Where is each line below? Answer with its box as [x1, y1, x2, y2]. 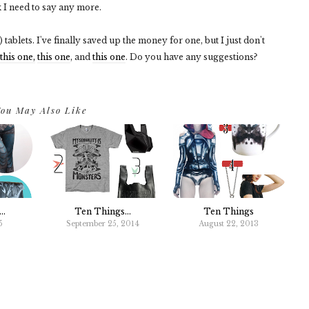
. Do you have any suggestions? [126, 52, 257, 62]
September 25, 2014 [66, 219, 140, 229]
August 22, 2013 [199, 219, 259, 229]
